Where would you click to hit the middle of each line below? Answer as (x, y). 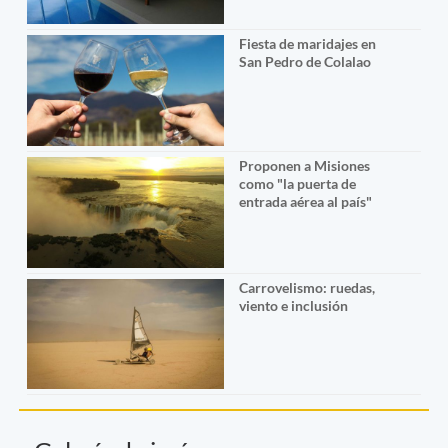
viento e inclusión (293, 305)
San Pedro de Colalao (304, 62)
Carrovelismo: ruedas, (306, 287)
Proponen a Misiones (304, 165)
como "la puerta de (297, 183)
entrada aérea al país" (305, 201)
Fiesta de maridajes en (307, 44)
